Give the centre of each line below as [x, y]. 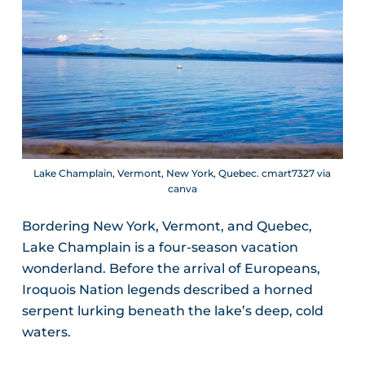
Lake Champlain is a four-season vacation [160, 248]
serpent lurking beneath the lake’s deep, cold [172, 311]
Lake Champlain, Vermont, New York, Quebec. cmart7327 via [182, 174]
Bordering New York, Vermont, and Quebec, [167, 226]
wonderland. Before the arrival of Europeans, [171, 269]
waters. [46, 332]
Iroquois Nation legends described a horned [167, 290]
